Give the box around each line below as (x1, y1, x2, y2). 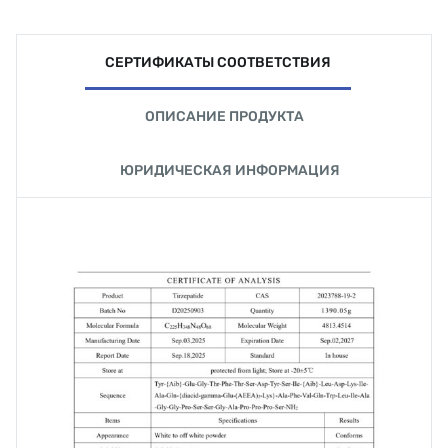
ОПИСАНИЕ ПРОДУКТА (144, 108, 304, 125)
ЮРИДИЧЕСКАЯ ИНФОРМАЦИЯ (120, 162, 340, 179)
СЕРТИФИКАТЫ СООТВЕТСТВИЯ (105, 54, 331, 71)
